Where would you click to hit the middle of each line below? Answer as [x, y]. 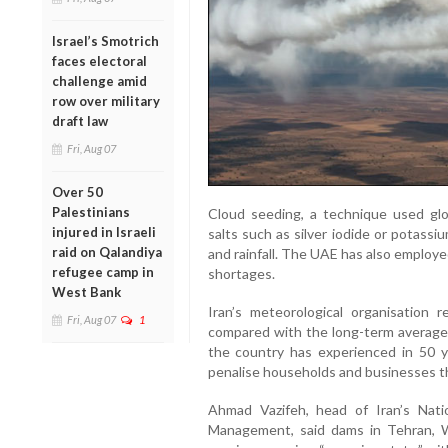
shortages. [241, 274]
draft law [80, 120]
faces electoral [99, 60]
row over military [106, 100]
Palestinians [91, 211]
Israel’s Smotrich [105, 40]
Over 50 [77, 191]
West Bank [86, 291]
